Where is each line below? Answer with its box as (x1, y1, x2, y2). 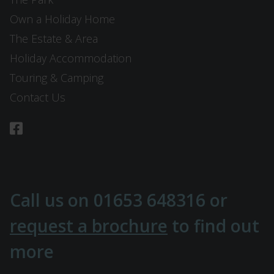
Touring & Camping (10, 70, 103, 86)
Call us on (10, 188, 94, 212)
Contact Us (10, 90, 65, 105)
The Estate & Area (10, 31, 98, 46)
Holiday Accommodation (10, 51, 131, 66)
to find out (168, 214, 259, 238)
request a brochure (10, 214, 168, 238)
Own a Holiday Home (10, 12, 115, 27)
